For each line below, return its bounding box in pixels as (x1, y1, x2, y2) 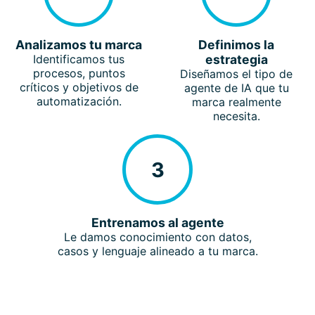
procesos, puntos (32, 66, 125, 81)
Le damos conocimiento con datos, (63, 230, 252, 245)
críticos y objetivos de (19, 80, 139, 95)
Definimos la (198, 37, 274, 53)
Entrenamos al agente (91, 215, 224, 231)
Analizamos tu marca (15, 37, 142, 53)
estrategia (205, 52, 268, 67)
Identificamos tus (33, 52, 124, 67)
